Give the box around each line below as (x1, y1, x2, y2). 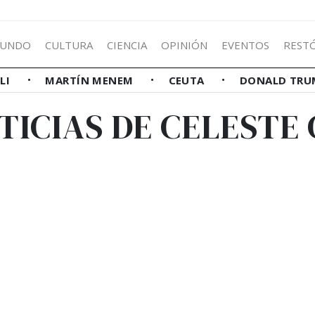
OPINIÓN (161, 37, 207, 52)
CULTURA (45, 37, 93, 52)
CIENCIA (107, 37, 147, 52)
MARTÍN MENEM (45, 73, 137, 87)
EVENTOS (221, 37, 269, 52)
